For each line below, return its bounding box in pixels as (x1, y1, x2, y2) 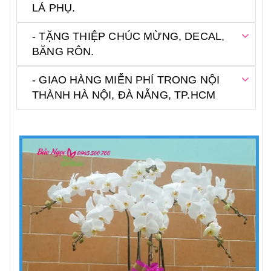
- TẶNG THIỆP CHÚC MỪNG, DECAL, (32, 30, 225, 43)
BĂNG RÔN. (32, 45, 97, 58)
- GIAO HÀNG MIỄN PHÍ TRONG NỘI (32, 74, 220, 87)
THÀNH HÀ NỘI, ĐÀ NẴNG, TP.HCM (32, 89, 216, 102)
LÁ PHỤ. (32, 2, 76, 15)
